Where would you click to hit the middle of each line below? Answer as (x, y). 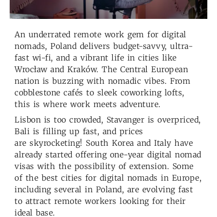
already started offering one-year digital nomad (108, 155)
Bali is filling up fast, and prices (79, 132)
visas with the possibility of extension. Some (104, 166)
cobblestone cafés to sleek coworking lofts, (100, 93)
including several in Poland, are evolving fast (104, 190)
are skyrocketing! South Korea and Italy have (104, 143)
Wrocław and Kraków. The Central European (101, 70)
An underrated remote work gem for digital (101, 35)
